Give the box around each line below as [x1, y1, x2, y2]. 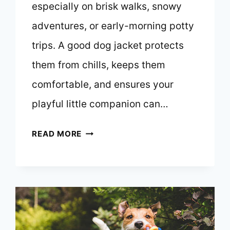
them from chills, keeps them [32, 59, 166, 71]
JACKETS [81, 172, 120, 182]
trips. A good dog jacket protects [32, 40, 184, 52]
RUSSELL [81, 218, 119, 228]
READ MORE [32, 129, 82, 139]
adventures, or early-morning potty [32, 20, 195, 32]
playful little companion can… [32, 98, 169, 110]
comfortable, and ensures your [32, 79, 174, 91]
